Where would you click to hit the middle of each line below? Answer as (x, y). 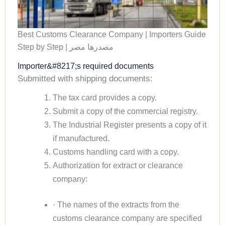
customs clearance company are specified (127, 218)
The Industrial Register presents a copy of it (129, 125)
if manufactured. (81, 138)
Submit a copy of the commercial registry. (125, 111)
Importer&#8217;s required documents (86, 66)
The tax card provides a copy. (104, 97)
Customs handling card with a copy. (116, 152)
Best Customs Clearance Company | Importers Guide (112, 35)
